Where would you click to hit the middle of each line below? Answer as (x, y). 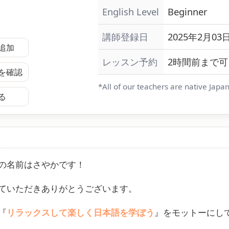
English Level (131, 12)
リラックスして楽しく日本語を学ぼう (81, 212)
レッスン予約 (130, 62)
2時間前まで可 (198, 62)
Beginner (188, 12)
